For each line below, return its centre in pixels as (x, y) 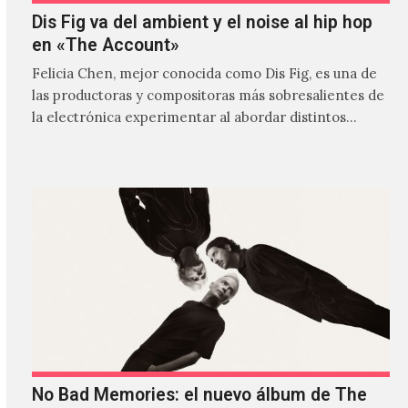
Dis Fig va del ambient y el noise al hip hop (202, 22)
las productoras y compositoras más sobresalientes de (208, 96)
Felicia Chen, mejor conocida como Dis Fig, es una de (204, 74)
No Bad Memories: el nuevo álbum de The (199, 395)
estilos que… (71, 139)
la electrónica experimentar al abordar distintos (189, 117)
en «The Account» (105, 45)
